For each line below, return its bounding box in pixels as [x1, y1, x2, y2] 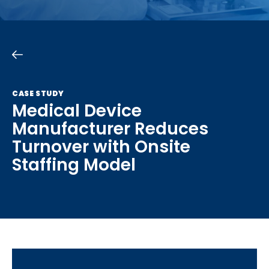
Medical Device [12, 98, 142, 122]
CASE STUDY [12, 88, 64, 98]
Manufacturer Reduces [12, 116, 208, 141]
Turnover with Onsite [12, 134, 190, 159]
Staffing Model [12, 153, 136, 177]
